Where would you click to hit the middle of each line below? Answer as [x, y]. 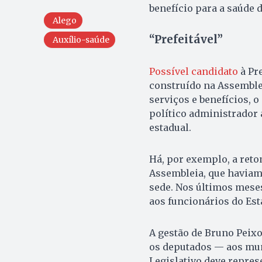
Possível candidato [193, 72]
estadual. [171, 128]
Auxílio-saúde [81, 40]
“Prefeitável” [186, 40]
